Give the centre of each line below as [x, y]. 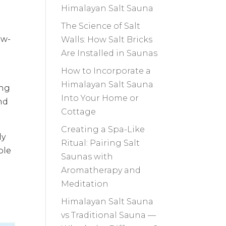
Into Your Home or [100, 98]
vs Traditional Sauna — [108, 215]
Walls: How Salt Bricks [106, 40]
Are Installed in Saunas [109, 53]
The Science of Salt [100, 26]
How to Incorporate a [106, 71]
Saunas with [87, 157]
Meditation [84, 184]
